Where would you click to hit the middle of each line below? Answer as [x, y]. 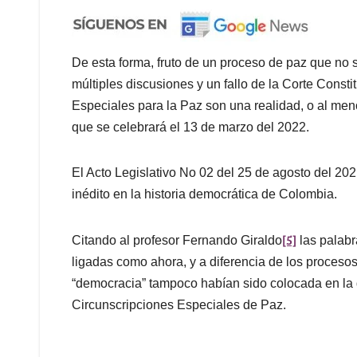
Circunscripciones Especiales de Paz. [179, 305]
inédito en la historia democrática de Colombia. [204, 194]
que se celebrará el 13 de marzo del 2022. [190, 127]
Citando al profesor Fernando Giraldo [177, 241]
